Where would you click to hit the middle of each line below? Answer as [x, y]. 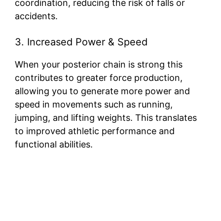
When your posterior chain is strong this [99, 65]
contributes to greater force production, [99, 78]
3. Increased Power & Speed [81, 42]
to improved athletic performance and [95, 131]
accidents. [36, 16]
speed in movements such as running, [94, 105]
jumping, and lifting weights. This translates [106, 118]
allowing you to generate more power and [102, 91]
